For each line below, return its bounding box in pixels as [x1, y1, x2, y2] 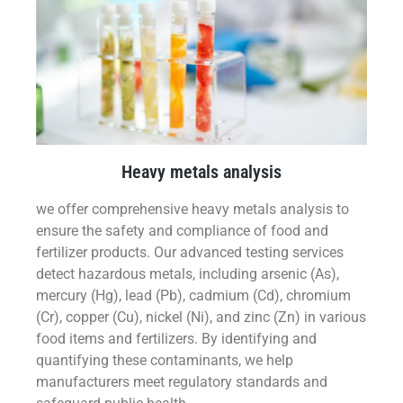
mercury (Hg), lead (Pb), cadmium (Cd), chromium [36, 286, 351, 304]
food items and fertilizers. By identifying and [36, 329, 317, 347]
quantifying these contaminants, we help [36, 351, 293, 369]
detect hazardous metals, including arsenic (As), [36, 264, 339, 282]
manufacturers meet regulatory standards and [36, 372, 327, 390]
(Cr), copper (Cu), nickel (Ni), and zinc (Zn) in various [36, 308, 366, 326]
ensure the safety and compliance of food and [36, 221, 328, 239]
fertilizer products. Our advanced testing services [36, 243, 344, 261]
